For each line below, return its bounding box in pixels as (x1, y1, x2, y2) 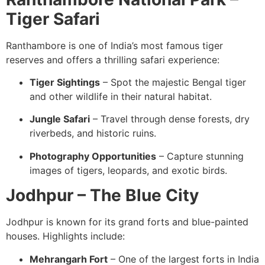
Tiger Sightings (30, 76, 100, 89)
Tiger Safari (6, 8, 100, 29)
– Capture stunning (156, 150, 244, 162)
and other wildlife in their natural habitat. (30, 91, 212, 103)
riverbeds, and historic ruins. (30, 127, 156, 140)
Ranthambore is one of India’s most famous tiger (6, 39, 223, 51)
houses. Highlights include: (6, 230, 125, 243)
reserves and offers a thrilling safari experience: (6, 53, 219, 66)
